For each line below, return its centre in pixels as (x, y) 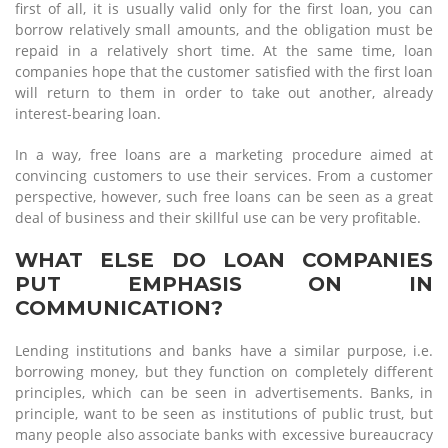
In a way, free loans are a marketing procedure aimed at (224, 155)
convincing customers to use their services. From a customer (224, 176)
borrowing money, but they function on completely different (224, 372)
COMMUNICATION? (119, 308)
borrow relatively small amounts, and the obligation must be (224, 30)
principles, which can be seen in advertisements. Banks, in (224, 393)
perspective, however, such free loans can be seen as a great (224, 197)
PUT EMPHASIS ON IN (224, 284)
